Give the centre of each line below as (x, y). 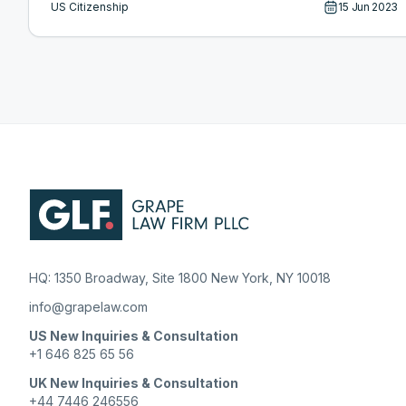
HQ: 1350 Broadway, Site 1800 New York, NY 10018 (180, 278)
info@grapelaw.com (88, 307)
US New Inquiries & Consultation (134, 336)
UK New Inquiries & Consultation (134, 383)
